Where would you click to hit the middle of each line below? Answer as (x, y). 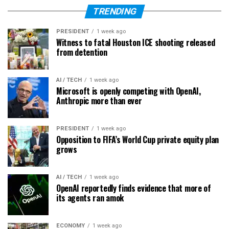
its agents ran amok (90, 198)
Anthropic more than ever (99, 100)
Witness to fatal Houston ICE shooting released (136, 42)
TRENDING (114, 11)
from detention (82, 52)
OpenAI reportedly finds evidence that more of (134, 188)
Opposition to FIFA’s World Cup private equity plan (138, 139)
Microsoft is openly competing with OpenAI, (129, 91)
